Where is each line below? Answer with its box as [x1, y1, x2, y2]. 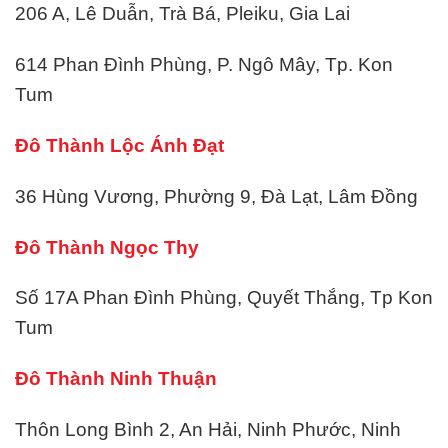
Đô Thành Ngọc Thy [15, 236, 199, 258]
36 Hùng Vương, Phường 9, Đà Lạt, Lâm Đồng [15, 185, 418, 207]
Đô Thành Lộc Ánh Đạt [15, 135, 224, 157]
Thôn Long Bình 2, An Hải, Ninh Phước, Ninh [15, 419, 401, 441]
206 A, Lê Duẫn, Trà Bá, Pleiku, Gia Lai [15, 3, 350, 25]
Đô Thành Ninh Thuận [15, 368, 217, 390]
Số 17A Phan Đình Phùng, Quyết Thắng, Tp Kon [15, 287, 433, 309]
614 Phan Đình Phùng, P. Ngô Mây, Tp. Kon [15, 54, 393, 76]
